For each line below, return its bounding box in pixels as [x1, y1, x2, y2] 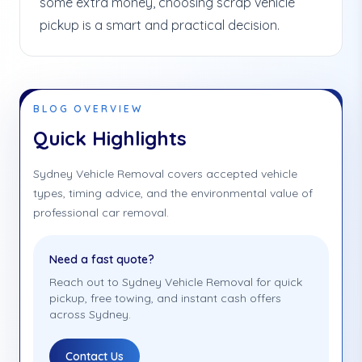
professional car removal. [33, 205, 169, 220]
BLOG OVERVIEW [33, 103, 143, 115]
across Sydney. [49, 307, 131, 322]
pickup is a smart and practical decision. [40, 17, 280, 33]
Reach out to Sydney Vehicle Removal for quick [49, 275, 302, 289]
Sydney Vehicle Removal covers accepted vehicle [33, 166, 297, 181]
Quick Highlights [33, 126, 187, 150]
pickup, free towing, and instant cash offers [49, 291, 281, 305]
